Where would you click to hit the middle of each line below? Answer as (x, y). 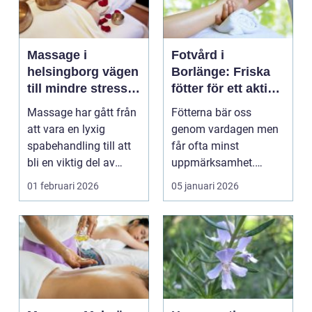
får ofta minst (205, 146)
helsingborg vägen (65, 72)
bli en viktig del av (71, 163)
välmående (60, 122)
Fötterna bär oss (211, 112)
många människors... (79, 179)
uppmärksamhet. (213, 163)
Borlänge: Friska (221, 72)
